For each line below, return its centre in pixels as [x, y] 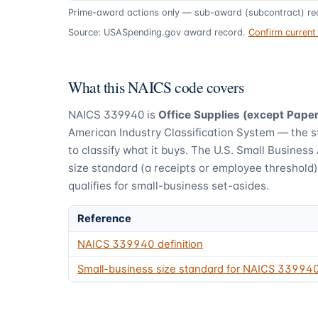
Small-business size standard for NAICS [177, 269]
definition [179, 245]
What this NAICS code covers [156, 87]
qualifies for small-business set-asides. [169, 185]
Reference [104, 219]
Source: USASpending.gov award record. [157, 32]
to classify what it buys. [128, 150]
